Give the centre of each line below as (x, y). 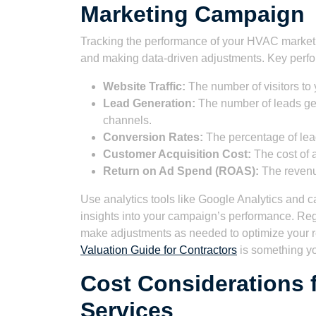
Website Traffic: (144, 86)
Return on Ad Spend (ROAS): (181, 171)
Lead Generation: (149, 103)
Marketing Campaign (193, 14)
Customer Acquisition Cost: (177, 154)
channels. (127, 120)
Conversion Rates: (153, 137)
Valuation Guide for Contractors (159, 250)
